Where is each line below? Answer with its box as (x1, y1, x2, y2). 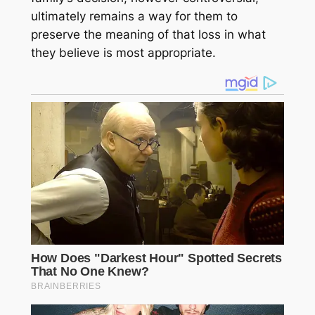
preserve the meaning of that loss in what (30, 27, 266, 41)
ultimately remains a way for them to (30, 8, 238, 23)
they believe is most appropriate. (30, 45, 216, 60)
